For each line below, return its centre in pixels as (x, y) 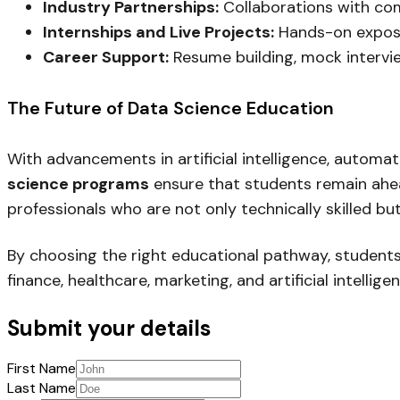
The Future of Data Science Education (171, 108)
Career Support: (106, 58)
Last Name (42, 388)
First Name (42, 369)
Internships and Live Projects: (158, 33)
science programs (78, 183)
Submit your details (109, 328)
